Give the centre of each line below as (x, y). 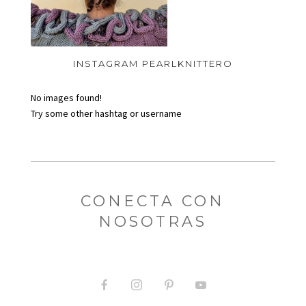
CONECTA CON (153, 201)
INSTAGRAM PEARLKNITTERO (153, 64)
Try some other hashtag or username (106, 114)
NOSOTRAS (153, 222)
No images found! (66, 98)
